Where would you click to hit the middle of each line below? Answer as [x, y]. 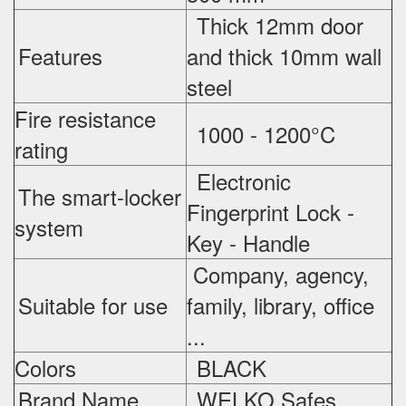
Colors [45, 368]
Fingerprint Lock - [271, 212]
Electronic [241, 181]
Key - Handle [248, 243]
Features [60, 56]
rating [41, 150]
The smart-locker [100, 197]
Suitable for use [93, 305]
